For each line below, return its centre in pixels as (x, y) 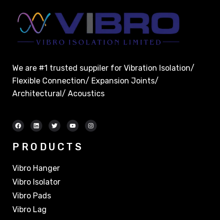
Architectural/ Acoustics (58, 93)
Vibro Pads (32, 195)
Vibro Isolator (36, 182)
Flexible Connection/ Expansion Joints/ (85, 81)
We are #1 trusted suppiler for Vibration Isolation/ (103, 68)
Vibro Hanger (36, 168)
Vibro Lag (29, 209)
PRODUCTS (48, 147)
